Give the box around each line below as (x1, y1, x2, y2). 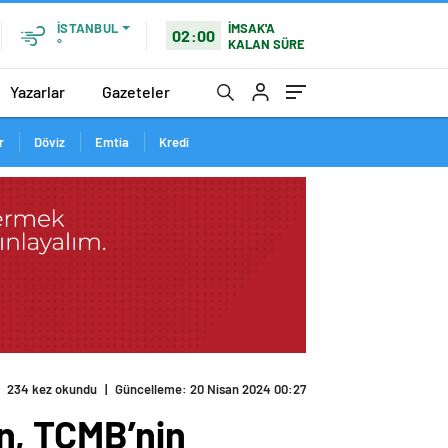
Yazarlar (10, 81, 65, 101)
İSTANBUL (57, 20, 118, 36)
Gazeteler (102, 81, 170, 101)
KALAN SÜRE (228, 35, 306, 52)
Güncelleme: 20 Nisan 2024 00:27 (115, 381, 306, 398)
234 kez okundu (7, 381, 97, 398)
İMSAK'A (228, 19, 276, 36)
